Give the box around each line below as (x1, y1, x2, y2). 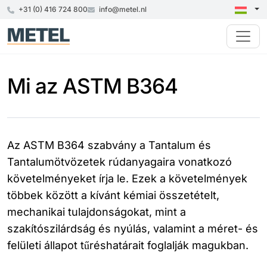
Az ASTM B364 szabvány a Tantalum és (7, 139, 211, 151)
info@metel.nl (97, 5, 147, 14)
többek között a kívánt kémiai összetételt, (7, 189, 219, 201)
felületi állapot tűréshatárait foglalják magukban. (7, 239, 249, 252)
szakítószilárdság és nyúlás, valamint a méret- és (7, 222, 258, 235)
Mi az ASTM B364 (7, 73, 178, 98)
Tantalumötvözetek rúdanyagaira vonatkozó (7, 156, 232, 168)
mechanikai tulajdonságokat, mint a (7, 206, 186, 218)
